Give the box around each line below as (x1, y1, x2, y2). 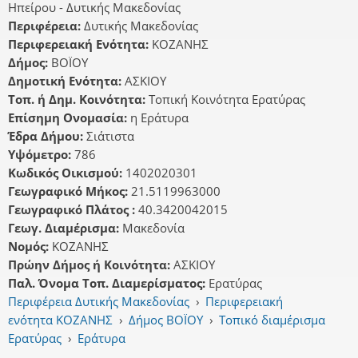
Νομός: (8, 238, 52, 255)
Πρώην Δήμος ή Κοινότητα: (8, 257, 173, 273)
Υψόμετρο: (8, 146, 74, 163)
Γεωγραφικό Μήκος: (8, 183, 131, 200)
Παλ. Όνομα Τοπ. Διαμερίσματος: (8, 275, 209, 292)
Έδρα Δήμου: (8, 128, 86, 145)
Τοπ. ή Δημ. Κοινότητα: (8, 91, 149, 108)
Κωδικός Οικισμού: (8, 165, 125, 181)
